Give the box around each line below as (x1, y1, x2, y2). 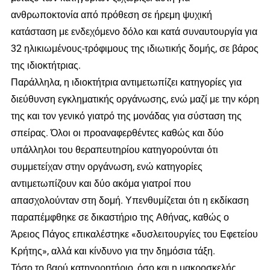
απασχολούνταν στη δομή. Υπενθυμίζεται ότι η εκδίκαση (10, 194, 249, 206)
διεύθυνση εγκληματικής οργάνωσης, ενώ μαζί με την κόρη (10, 93, 259, 105)
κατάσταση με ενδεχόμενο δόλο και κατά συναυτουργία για (10, 25, 257, 37)
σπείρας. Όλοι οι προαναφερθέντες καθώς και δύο (10, 127, 224, 139)
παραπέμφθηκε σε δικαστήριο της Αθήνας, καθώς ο (10, 211, 229, 223)
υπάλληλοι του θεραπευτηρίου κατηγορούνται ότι (10, 143, 218, 155)
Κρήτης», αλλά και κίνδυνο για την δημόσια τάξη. (10, 245, 215, 257)
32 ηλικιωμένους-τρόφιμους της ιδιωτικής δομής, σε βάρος (10, 42, 259, 54)
